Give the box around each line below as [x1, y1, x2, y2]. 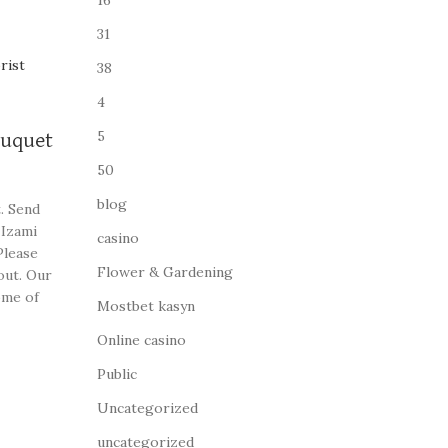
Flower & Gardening [96, 263, 233, 281]
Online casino [96, 331, 186, 349]
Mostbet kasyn [96, 297, 195, 315]
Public [96, 365, 137, 383]
